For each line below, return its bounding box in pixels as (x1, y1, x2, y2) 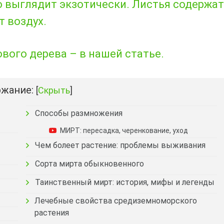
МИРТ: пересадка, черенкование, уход (60, 126, 188, 134)
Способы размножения (35, 108, 122, 118)
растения (34, 207, 69, 217)
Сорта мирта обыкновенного (35, 158, 144, 168)
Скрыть (38, 84, 70, 95)
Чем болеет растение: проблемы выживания (35, 140, 205, 150)
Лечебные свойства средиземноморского (34, 195, 197, 205)
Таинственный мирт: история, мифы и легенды (35, 177, 214, 187)
